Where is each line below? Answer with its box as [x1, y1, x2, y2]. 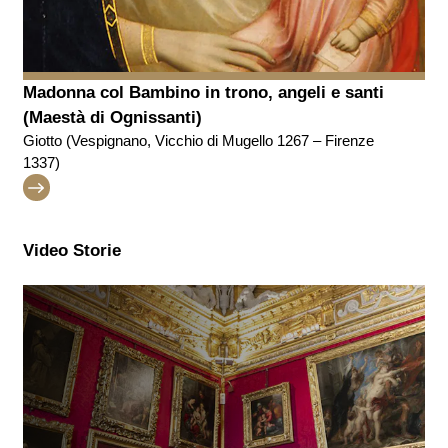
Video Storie [22, 240, 121, 260]
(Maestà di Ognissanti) [22, 107, 202, 127]
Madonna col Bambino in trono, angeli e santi [22, 82, 384, 102]
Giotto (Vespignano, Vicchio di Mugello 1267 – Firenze [22, 131, 374, 149]
